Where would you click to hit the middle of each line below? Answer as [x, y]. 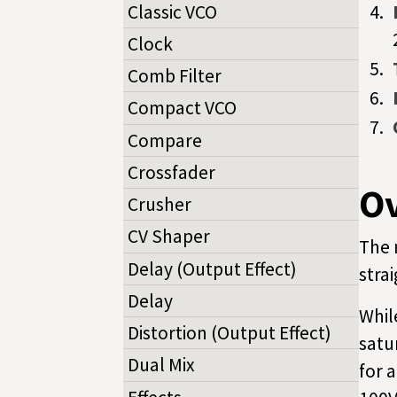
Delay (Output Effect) [212, 269]
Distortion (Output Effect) [230, 333]
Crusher [160, 205]
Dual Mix [161, 365]
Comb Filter [175, 76]
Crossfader [171, 172]
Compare [165, 140]
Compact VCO [182, 108]
